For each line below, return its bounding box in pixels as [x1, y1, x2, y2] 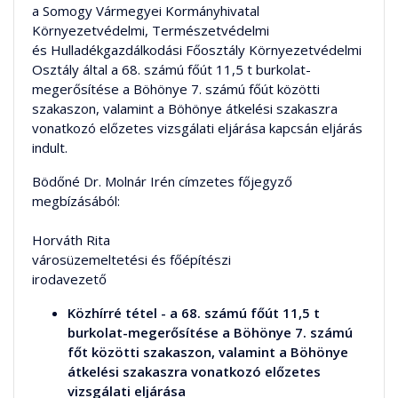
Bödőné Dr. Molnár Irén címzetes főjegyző [32, 171, 292, 190]
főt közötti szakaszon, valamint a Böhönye [68, 342, 348, 361]
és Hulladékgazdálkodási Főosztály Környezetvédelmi [32, 40, 362, 59]
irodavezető [32, 269, 107, 288]
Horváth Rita [32, 230, 110, 249]
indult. [32, 138, 68, 156]
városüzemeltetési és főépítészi [32, 250, 231, 268]
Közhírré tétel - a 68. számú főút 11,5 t [68, 303, 320, 322]
